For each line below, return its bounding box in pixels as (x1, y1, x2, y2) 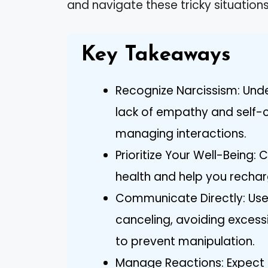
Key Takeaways (81, 44, 231, 66)
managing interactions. (115, 125, 246, 142)
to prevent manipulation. (115, 233, 255, 249)
